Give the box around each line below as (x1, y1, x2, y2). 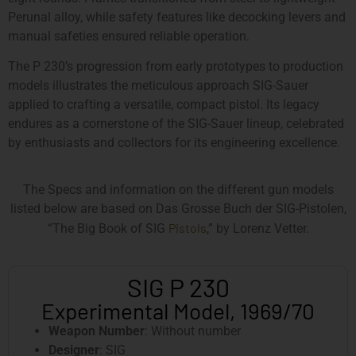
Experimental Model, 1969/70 (41, 297, 315, 325)
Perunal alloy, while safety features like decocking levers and (8, 9, 346, 25)
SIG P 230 (126, 272, 230, 303)
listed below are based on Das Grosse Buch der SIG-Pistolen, (10, 200, 346, 216)
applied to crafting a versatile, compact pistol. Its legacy (8, 97, 319, 113)
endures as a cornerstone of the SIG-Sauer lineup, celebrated (8, 116, 344, 132)
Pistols (168, 219, 207, 235)
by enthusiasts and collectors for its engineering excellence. (8, 135, 340, 151)
